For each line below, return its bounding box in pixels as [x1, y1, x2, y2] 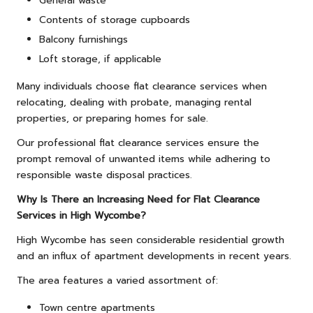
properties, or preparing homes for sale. [17, 111, 208, 126]
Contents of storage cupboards [39, 13, 190, 28]
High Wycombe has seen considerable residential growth [17, 233, 284, 248]
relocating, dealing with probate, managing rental [17, 95, 252, 110]
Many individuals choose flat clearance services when [17, 79, 267, 94]
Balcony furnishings [39, 32, 128, 48]
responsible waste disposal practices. [17, 168, 192, 183]
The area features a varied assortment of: [17, 273, 218, 289]
